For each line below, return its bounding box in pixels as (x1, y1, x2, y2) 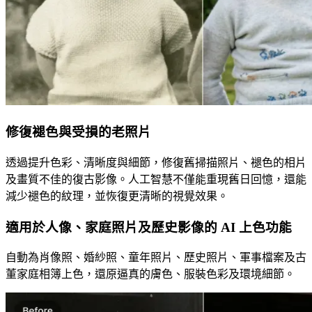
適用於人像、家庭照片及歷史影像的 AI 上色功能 (6, 219, 292, 235)
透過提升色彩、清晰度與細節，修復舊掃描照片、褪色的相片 (6, 156, 306, 169)
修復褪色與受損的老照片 (6, 125, 151, 140)
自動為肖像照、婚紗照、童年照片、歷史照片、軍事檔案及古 (6, 251, 306, 264)
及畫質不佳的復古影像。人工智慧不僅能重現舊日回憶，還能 (6, 173, 306, 185)
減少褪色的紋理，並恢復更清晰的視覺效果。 (6, 189, 228, 202)
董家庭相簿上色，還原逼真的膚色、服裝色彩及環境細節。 (6, 268, 295, 281)
